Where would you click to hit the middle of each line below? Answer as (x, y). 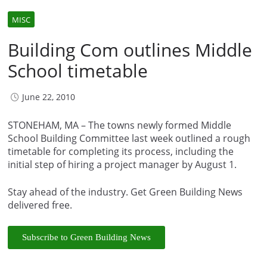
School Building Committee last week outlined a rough (129, 138)
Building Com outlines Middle (130, 49)
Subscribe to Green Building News (86, 237)
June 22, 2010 (49, 97)
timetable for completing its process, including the (121, 151)
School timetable (78, 70)
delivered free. (40, 205)
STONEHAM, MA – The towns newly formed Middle (119, 125)
